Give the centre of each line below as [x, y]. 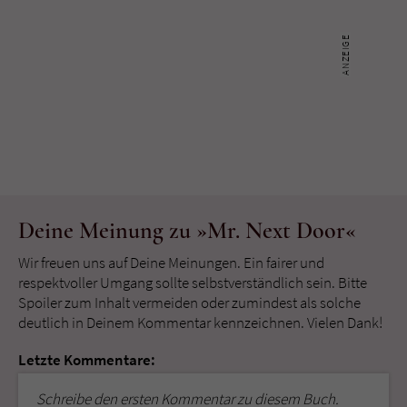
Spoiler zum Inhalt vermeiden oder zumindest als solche [189, 302]
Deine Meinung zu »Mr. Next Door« [187, 230]
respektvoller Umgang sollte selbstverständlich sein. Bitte [193, 282]
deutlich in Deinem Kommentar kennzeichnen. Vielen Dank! [200, 322]
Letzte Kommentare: [87, 359]
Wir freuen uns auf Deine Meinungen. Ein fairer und [171, 262]
